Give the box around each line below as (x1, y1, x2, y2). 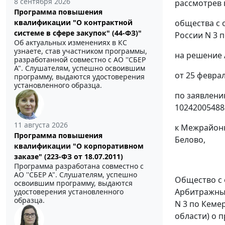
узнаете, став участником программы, (14, 46, 147, 56)
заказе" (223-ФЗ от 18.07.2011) (14, 151, 123, 161)
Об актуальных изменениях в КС (14, 37, 127, 47)
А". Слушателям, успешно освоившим (14, 63, 145, 73)
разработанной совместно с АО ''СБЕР (14, 54, 146, 64)
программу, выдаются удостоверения (14, 71, 145, 81)
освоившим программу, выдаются (14, 178, 133, 188)
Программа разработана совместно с (14, 161, 144, 171)
